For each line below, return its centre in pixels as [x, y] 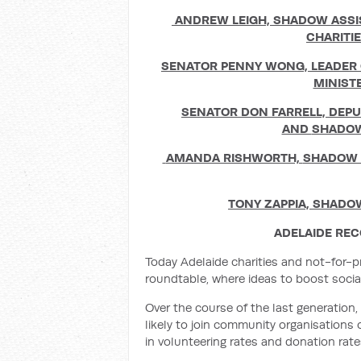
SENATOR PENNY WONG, [236, 66]
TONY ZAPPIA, [270, 203]
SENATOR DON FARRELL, [255, 112]
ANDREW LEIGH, [224, 20]
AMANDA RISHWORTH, [234, 158]
